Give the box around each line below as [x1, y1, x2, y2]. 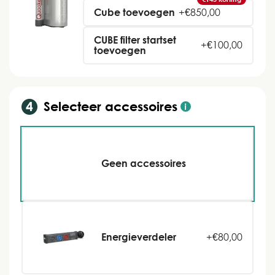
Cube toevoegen [94, 6, 175, 18]
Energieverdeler [101, 231, 176, 244]
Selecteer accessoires [44, 98, 177, 115]
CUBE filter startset [94, 33, 176, 46]
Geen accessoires [101, 157, 186, 170]
